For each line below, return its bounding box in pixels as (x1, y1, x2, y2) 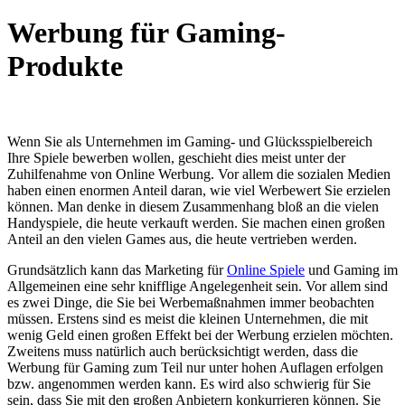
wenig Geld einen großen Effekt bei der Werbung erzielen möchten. (7, 326, 393, 343)
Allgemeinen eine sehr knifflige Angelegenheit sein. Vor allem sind (7, 278, 388, 294)
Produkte (7, 50, 123, 83)
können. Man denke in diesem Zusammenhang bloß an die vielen (7, 198, 379, 214)
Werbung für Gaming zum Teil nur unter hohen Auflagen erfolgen (7, 359, 383, 375)
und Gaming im (305, 261, 398, 278)
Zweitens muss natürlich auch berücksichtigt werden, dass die (7, 343, 358, 359)
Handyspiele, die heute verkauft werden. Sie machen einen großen (7, 214, 385, 231)
